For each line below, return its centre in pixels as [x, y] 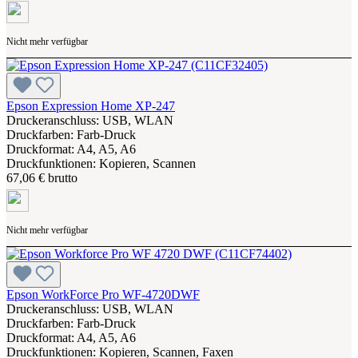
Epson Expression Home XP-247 [91, 105]
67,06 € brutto [42, 177]
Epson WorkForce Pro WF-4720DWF [103, 294]
